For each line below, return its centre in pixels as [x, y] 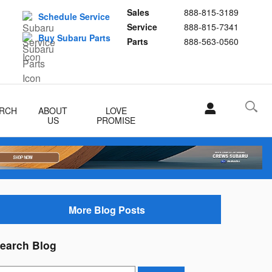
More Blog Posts [107, 209]
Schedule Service [74, 16]
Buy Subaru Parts [74, 38]
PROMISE [116, 120]
